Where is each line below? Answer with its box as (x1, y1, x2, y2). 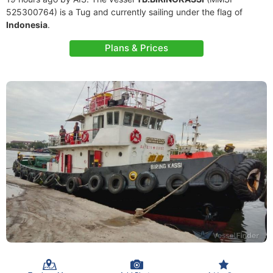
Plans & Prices (105, 42, 168, 54)
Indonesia (6, 19, 48, 30)
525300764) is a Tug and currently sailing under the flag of (6, 7, 243, 17)
